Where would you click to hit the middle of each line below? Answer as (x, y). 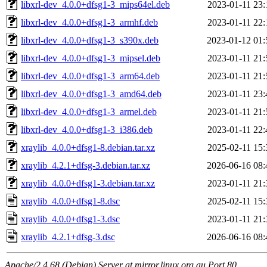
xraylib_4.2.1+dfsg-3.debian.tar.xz (86, 165)
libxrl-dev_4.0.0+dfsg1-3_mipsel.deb (91, 58)
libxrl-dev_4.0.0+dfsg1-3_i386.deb (87, 129)
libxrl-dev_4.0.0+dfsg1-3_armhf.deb (89, 22)
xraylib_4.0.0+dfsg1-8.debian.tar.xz (88, 147)
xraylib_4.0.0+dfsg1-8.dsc (70, 201)
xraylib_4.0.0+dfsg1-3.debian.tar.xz (88, 183)
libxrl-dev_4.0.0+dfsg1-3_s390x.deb (90, 40)
